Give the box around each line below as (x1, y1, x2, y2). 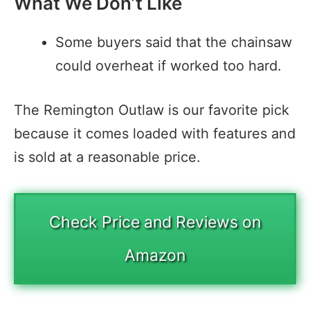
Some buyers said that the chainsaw (55, 34, 292, 51)
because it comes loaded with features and (14, 125, 295, 143)
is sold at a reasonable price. (14, 149, 201, 166)
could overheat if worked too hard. (55, 57, 282, 75)
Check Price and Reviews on (49, 212, 261, 232)
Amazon (125, 246, 185, 266)
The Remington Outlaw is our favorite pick (14, 102, 289, 119)
